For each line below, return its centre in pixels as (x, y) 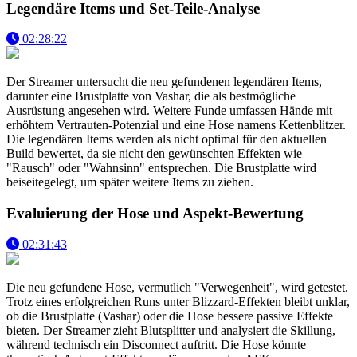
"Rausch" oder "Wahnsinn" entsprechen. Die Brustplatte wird (161, 168)
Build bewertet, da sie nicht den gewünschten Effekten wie (154, 154)
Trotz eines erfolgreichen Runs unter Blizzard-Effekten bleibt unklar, (178, 301)
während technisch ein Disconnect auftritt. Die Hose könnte (156, 344)
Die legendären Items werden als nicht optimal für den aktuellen (167, 139)
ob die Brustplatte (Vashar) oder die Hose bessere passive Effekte (170, 316)
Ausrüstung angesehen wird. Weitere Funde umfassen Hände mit (169, 111)
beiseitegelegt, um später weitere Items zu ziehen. (130, 182)
